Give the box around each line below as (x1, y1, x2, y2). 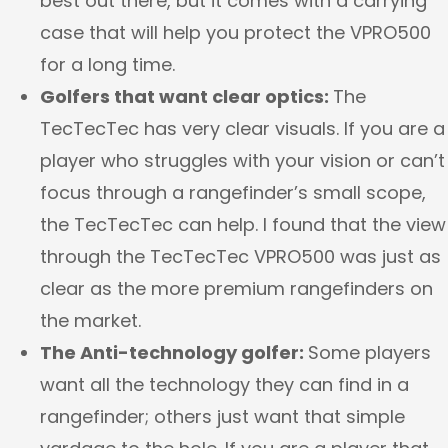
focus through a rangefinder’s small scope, (40, 180, 426, 206)
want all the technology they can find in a (40, 372, 409, 398)
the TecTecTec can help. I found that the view (40, 212, 446, 238)
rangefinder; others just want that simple (40, 404, 405, 430)
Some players (308, 340, 431, 366)
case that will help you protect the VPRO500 (40, 20, 431, 46)
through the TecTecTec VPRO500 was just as (40, 244, 441, 270)
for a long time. (40, 52, 180, 78)
